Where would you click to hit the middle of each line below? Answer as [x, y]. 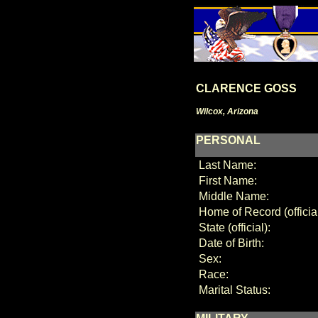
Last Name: [226, 165]
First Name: [226, 181]
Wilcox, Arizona [227, 111]
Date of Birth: [230, 243]
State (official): [233, 227]
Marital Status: [233, 290]
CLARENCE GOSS [246, 88]
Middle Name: [232, 196]
